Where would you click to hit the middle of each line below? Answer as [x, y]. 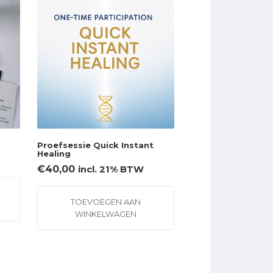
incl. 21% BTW [111, 170]
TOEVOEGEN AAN [106, 202]
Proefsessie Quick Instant [96, 145]
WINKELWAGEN [106, 214]
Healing [54, 153]
